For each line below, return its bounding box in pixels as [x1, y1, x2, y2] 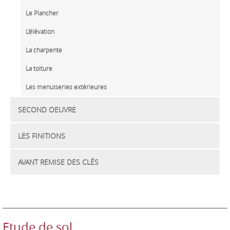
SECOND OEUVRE [18, 105, 76, 114]
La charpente [26, 46, 62, 54]
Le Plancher [26, 9, 59, 17]
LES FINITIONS [18, 131, 65, 141]
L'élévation [26, 27, 54, 35]
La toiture [26, 64, 52, 72]
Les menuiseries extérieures [26, 83, 107, 91]
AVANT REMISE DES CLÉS [18, 157, 99, 167]
